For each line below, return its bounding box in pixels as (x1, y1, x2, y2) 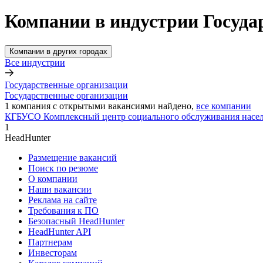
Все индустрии (5, 57, 65, 68)
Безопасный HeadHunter (28, 215, 124, 226)
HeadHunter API (28, 226, 91, 237)
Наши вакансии (28, 184, 92, 194)
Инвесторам (28, 247, 77, 258)
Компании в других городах (9, 46, 107, 56)
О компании (28, 173, 77, 184)
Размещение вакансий (28, 152, 117, 163)
